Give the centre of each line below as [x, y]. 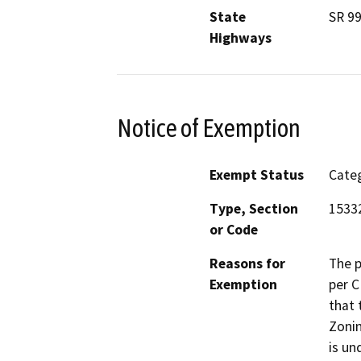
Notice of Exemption [209, 128]
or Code [234, 230]
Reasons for [247, 264]
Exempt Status [257, 175]
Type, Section [254, 209]
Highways [241, 37]
